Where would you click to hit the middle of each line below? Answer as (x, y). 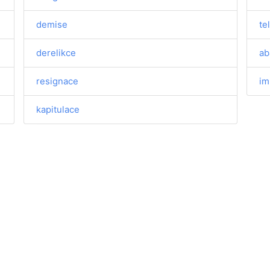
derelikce (56, 53)
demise (52, 24)
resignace (58, 81)
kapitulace (58, 109)
